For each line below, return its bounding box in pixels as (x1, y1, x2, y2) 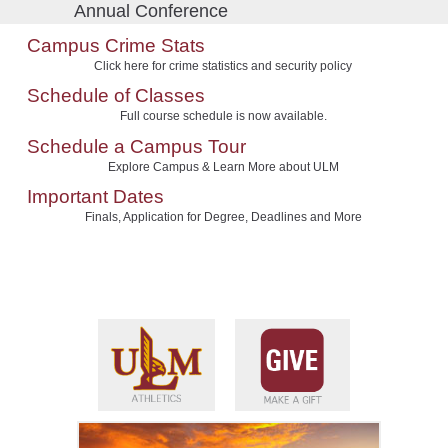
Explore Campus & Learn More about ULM (107, 159, 339, 174)
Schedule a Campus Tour (26, 135, 246, 157)
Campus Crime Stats (26, 34, 205, 56)
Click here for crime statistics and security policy (94, 58, 353, 73)
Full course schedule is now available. (119, 109, 327, 124)
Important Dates (26, 186, 164, 208)
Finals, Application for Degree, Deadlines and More (84, 210, 362, 225)
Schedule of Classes (26, 85, 205, 107)
